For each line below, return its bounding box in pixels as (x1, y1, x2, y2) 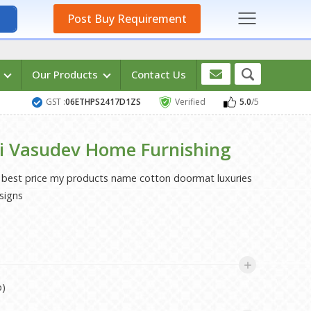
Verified (174, 96, 205, 108)
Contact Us (131, 67, 186, 81)
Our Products (31, 67, 101, 81)
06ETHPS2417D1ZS (65, 96, 141, 108)
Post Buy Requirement (67, 11, 187, 26)
